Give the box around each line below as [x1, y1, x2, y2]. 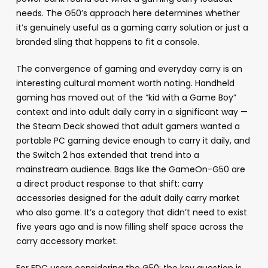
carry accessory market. [16, 234, 118, 247]
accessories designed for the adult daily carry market [16, 191, 240, 204]
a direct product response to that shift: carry [16, 177, 203, 190]
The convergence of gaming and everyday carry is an [16, 62, 242, 75]
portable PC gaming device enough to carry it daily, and [16, 134, 250, 147]
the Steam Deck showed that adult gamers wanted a [16, 120, 240, 132]
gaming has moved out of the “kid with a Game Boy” [16, 91, 236, 103]
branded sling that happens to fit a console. [16, 35, 199, 48]
